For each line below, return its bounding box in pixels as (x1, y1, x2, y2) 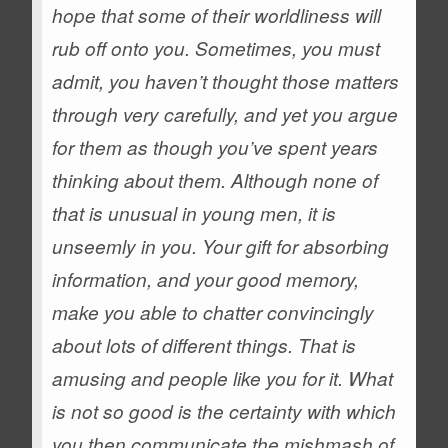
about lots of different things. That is (52, 332, 357, 358)
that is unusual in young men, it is (52, 200, 337, 226)
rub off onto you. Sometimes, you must (52, 35, 381, 61)
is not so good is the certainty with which (52, 398, 397, 424)
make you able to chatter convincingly (52, 299, 375, 325)
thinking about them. (52, 167, 227, 193)
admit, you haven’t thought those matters (52, 68, 400, 94)
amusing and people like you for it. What (52, 365, 394, 391)
